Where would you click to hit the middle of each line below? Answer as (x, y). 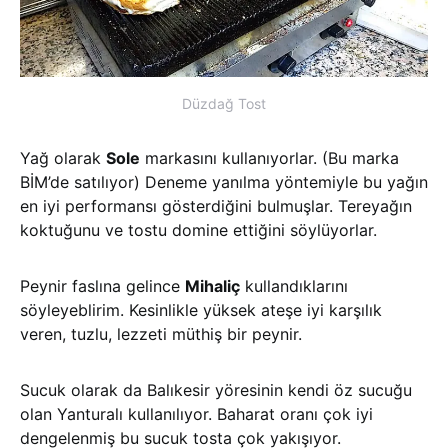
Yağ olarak (63, 157)
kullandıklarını (294, 285)
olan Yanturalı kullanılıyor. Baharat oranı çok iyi (196, 413)
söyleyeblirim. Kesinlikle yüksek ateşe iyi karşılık (201, 309)
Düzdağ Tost (224, 103)
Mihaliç (212, 285)
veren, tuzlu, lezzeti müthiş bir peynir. (161, 333)
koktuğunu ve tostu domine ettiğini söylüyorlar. (198, 229)
